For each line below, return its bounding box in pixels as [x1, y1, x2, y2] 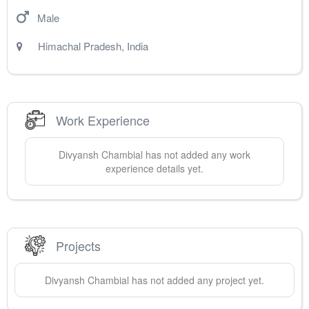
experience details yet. [106, 161, 203, 176]
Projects [56, 236, 101, 255]
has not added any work [143, 148, 250, 162]
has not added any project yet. [129, 273, 264, 288]
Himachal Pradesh [38, 39, 121, 54]
